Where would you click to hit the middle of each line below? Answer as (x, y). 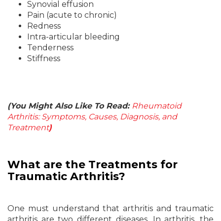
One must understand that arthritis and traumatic (110, 208)
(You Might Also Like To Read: (70, 106)
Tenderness (50, 48)
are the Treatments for (109, 165)
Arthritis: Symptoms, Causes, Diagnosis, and (92, 117)
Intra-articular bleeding (74, 37)
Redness (44, 26)
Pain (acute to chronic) (72, 15)
